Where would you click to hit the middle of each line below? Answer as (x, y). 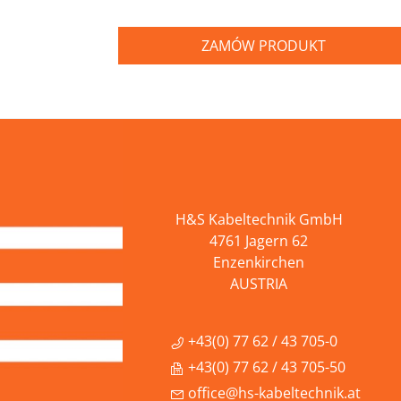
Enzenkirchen (259, 262)
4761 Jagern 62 (259, 240)
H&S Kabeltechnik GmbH (259, 219)
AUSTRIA (259, 283)
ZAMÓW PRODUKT (263, 45)
